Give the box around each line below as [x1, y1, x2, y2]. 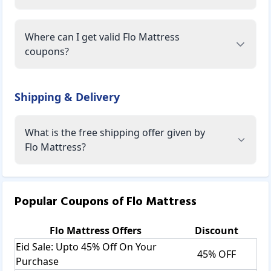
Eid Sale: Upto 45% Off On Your [16, 240, 157, 253]
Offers [109, 223, 142, 237]
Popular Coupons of [15, 192, 126, 212]
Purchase [16, 254, 59, 268]
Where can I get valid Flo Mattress [25, 30, 180, 44]
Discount [194, 223, 238, 237]
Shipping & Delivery [15, 89, 120, 104]
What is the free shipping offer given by [25, 125, 205, 139]
